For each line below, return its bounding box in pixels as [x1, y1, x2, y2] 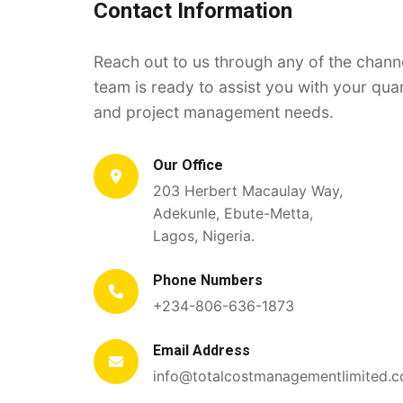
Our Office [153, 157, 223, 174]
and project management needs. [94, 103, 334, 121]
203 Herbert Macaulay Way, [153, 182, 343, 200]
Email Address [153, 342, 250, 359]
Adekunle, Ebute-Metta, [153, 204, 313, 222]
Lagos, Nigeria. [153, 227, 255, 245]
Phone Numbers [153, 272, 263, 289]
